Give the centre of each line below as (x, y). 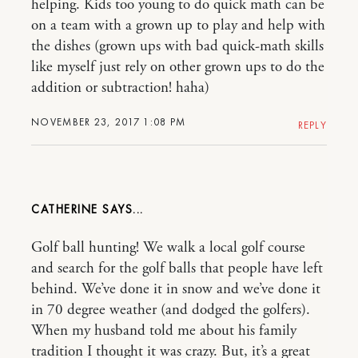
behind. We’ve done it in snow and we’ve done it (176, 290)
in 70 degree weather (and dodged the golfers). (171, 310)
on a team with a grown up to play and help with (178, 26)
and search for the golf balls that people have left (177, 269)
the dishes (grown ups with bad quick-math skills (177, 47)
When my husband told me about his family (164, 331)
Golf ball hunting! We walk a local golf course (168, 248)
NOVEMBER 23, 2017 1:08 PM (109, 122)
